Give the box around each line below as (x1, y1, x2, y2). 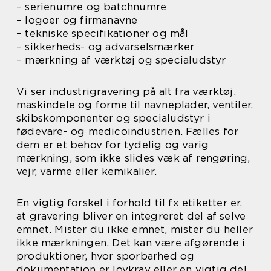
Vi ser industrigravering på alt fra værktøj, (16, 85, 236, 97)
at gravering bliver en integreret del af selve (16, 210, 246, 222)
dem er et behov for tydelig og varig (16, 139, 209, 151)
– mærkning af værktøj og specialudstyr (16, 54, 226, 66)
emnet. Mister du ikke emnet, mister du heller (16, 223, 253, 235)
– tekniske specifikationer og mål (16, 27, 189, 39)
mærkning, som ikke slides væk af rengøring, (16, 152, 250, 164)
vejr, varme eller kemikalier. (16, 165, 157, 177)
